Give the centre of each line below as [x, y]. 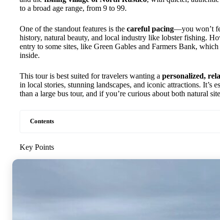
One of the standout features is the [73, 29]
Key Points [37, 147]
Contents [42, 121]
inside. [30, 55]
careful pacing [150, 29]
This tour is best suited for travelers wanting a [91, 76]
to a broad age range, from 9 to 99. [73, 8]
